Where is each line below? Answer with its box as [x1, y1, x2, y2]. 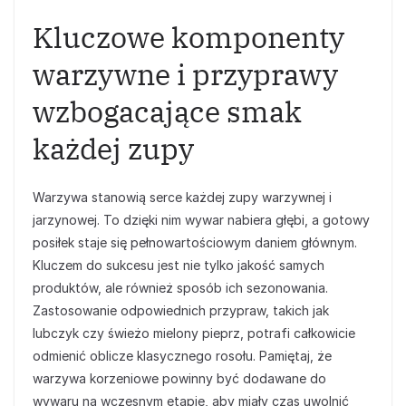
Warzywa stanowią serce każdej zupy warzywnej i [33, 189, 332, 205]
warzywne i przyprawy [33, 55, 338, 93]
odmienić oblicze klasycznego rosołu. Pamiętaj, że [33, 348, 332, 363]
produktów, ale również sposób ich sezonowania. [33, 280, 328, 295]
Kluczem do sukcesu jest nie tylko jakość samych [33, 257, 324, 273]
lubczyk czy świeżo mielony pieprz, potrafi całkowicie [33, 325, 355, 341]
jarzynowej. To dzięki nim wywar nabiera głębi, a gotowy [33, 212, 370, 227]
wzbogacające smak [33, 92, 302, 130]
